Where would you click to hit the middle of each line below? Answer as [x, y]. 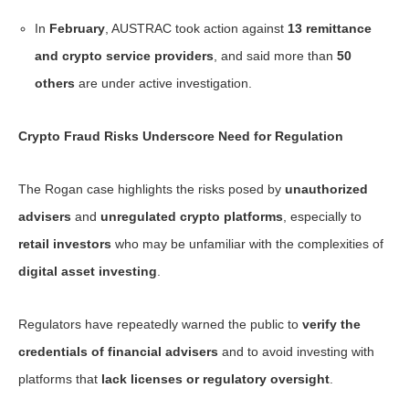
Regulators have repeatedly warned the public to [160, 324]
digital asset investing [88, 271]
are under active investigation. [164, 83]
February [78, 28]
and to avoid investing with [296, 351]
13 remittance [330, 28]
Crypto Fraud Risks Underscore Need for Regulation [181, 136]
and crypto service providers [125, 56]
